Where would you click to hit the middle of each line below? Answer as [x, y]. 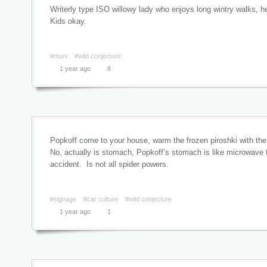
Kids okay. [68, 21]
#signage [63, 199]
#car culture [101, 199]
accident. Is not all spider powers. [109, 164]
